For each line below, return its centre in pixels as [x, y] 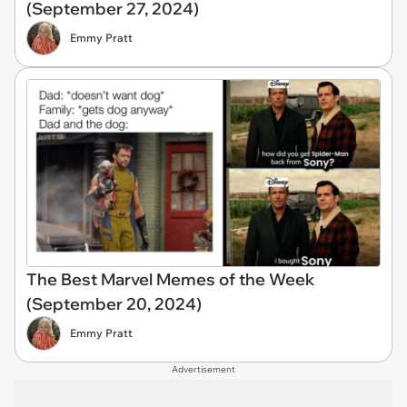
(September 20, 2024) [114, 303]
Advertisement [203, 369]
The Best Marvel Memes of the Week [171, 279]
